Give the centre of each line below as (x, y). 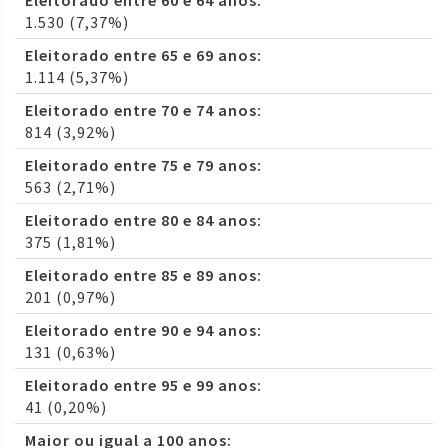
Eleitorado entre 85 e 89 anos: (143, 275)
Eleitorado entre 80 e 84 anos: (143, 220)
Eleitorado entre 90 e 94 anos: (143, 330)
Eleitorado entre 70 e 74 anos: (143, 110)
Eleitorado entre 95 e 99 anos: (143, 385)
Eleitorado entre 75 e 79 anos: (143, 165)
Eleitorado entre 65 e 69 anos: (143, 55)
